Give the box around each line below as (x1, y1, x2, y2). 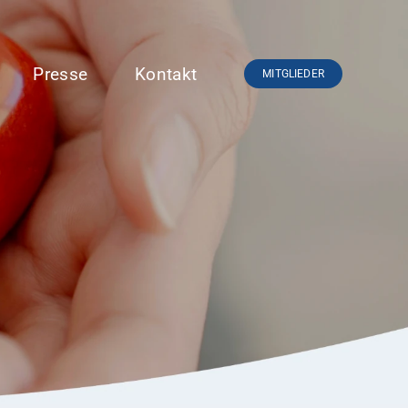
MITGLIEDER (262, 67, 324, 80)
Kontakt (135, 63, 198, 85)
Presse (33, 63, 88, 85)
